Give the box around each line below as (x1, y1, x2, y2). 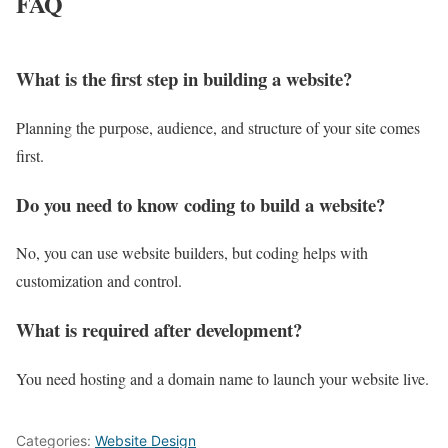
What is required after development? (16, 316, 302, 343)
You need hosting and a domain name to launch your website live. (16, 367, 429, 389)
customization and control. (16, 270, 182, 292)
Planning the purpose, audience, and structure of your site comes (16, 116, 420, 138)
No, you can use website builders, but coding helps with (16, 242, 368, 264)
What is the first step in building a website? (16, 65, 352, 93)
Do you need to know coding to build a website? (16, 190, 385, 218)
